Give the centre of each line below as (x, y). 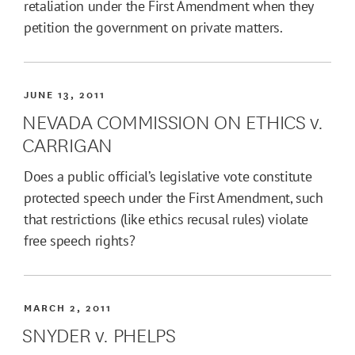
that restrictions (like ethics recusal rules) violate (166, 219)
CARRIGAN (68, 143)
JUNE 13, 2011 (65, 94)
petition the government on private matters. (153, 28)
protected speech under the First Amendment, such (174, 198)
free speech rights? (80, 241)
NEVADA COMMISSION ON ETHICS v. (173, 120)
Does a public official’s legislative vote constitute (168, 177)
